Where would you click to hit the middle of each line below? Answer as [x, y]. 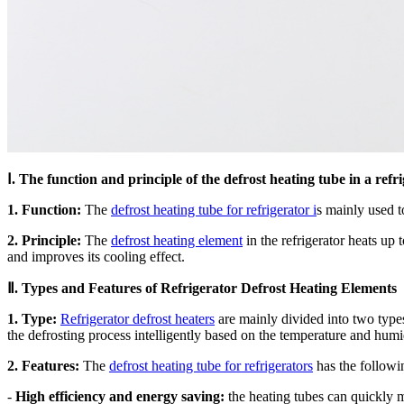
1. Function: [44, 209]
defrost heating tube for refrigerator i [214, 209]
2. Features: [43, 365]
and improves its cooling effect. [96, 256]
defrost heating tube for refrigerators [211, 365]
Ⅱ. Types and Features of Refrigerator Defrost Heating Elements [202, 288]
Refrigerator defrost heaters [138, 318]
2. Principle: [44, 240]
